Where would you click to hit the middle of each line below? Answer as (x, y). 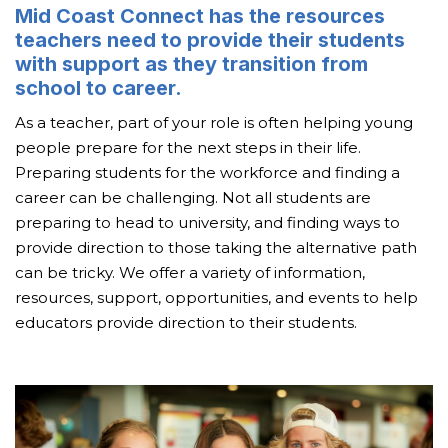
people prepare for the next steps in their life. (188, 147)
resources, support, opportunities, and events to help (216, 297)
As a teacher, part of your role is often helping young (214, 122)
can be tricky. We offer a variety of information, (190, 272)
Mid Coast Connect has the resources (200, 16)
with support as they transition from (191, 64)
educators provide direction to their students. (186, 322)
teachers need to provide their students (210, 40)
